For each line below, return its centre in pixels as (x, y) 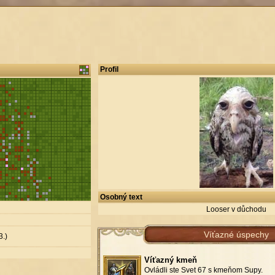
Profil (109, 69)
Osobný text (121, 197)
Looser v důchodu (236, 209)
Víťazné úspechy (236, 234)
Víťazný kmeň (170, 260)
